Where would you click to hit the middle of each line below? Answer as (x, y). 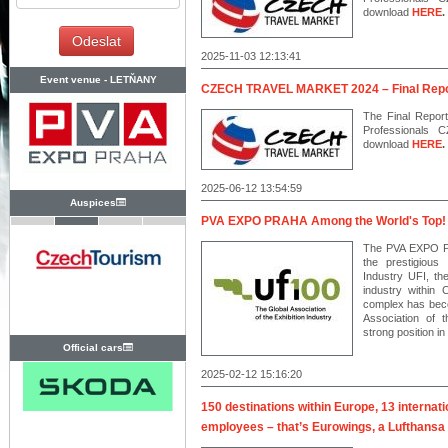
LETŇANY (133, 79)
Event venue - (74, 79)
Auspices (93, 202)
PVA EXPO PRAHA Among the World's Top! (323, 221)
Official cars (93, 347)
